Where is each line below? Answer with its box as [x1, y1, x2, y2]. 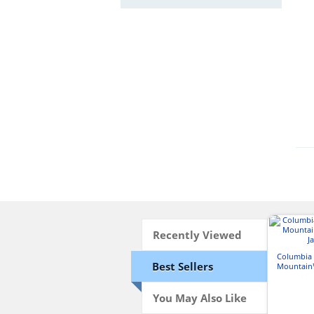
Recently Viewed [153, 228, 242, 242]
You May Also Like [153, 291, 247, 305]
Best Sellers [152, 259, 213, 273]
